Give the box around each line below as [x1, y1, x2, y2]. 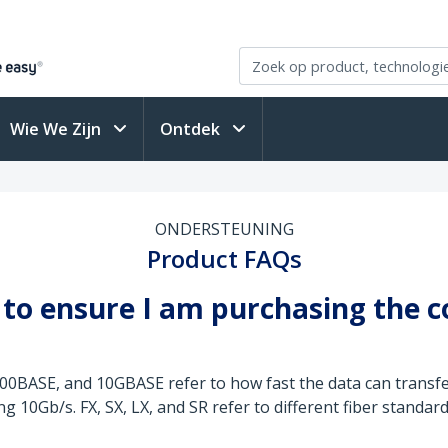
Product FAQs [146, 242, 302, 275]
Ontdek [160, 118, 224, 140]
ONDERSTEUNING [154, 218, 294, 240]
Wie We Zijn [10, 118, 105, 140]
